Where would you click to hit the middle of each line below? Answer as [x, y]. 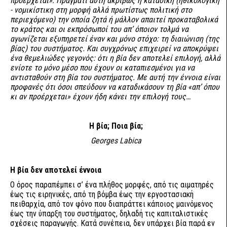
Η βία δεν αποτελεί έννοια [56, 170]
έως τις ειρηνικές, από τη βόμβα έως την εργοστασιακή [102, 194]
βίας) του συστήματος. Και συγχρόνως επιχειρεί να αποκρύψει [114, 48]
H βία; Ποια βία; [116, 126]
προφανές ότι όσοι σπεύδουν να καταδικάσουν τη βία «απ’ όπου [115, 87]
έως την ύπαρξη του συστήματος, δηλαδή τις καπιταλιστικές [109, 214]
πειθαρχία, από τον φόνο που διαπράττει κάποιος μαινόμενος [112, 204]
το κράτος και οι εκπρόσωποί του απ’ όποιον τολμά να [99, 29]
